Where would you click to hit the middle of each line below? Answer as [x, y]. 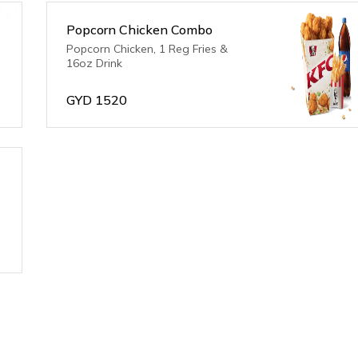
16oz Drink [95, 63]
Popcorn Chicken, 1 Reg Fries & [147, 49]
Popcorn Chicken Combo [140, 30]
